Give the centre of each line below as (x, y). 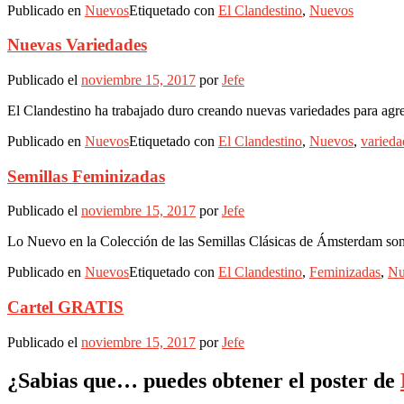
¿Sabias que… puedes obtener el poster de (204, 380)
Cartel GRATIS (65, 308)
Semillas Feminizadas (86, 176)
